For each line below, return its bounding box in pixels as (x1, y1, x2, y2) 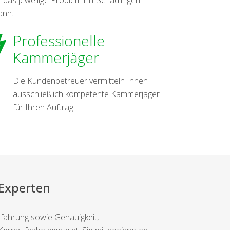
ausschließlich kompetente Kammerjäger (13, 88, 160, 100)
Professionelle (13, 30, 105, 50)
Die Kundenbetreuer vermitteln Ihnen (13, 74, 148, 86)
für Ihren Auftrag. (13, 101, 75, 113)
